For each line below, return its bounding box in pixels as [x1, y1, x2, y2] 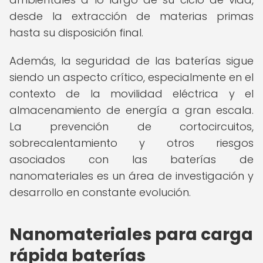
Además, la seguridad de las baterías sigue [9, 53, 254, 68]
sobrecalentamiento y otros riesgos [9, 136, 254, 150]
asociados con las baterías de [9, 152, 254, 167]
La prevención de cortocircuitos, [9, 119, 254, 134]
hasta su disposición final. [9, 25, 143, 40]
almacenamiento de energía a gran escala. [9, 103, 254, 117]
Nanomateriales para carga [9, 223, 253, 246]
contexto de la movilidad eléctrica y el [9, 86, 254, 101]
